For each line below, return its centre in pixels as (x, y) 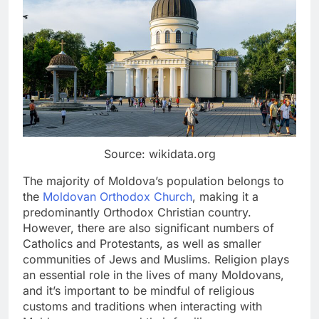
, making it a (225, 197)
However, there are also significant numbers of (148, 228)
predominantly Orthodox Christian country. (137, 213)
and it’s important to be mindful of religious (138, 291)
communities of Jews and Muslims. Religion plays (156, 260)
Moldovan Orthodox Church (117, 197)
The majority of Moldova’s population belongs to (153, 181)
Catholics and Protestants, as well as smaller (142, 244)
